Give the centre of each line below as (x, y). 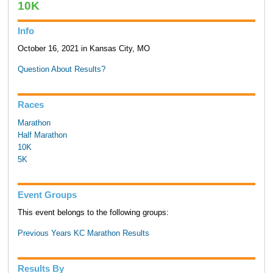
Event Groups (47, 194)
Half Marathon (42, 135)
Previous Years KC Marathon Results (83, 234)
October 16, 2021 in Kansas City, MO (83, 49)
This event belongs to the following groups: (93, 212)
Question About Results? (61, 70)
